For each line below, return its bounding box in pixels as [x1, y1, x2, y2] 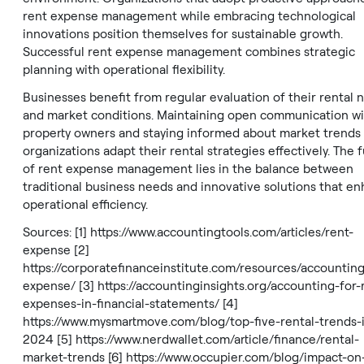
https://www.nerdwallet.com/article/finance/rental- [76, 332, 359, 347]
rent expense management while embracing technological [23, 9, 356, 24]
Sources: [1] [23, 225, 90, 240]
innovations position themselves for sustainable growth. [23, 27, 343, 41]
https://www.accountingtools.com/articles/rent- [90, 225, 353, 240]
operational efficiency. [23, 197, 148, 212]
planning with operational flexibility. [23, 63, 225, 77]
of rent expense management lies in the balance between [23, 162, 353, 176]
